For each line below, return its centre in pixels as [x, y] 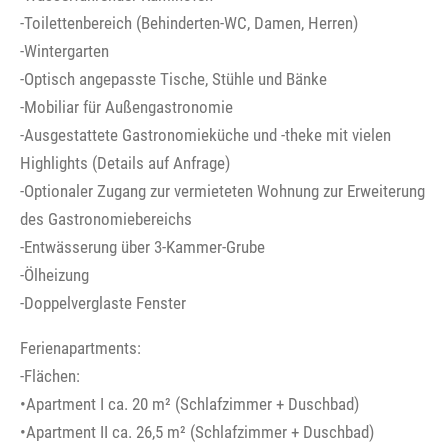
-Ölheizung [54, 274]
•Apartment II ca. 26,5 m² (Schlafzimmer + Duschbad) [197, 431]
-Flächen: [50, 375]
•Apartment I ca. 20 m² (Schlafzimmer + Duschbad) [189, 403]
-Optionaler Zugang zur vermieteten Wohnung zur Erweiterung [222, 190]
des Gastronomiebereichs [106, 218]
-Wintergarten [64, 50]
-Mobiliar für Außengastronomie [126, 106]
